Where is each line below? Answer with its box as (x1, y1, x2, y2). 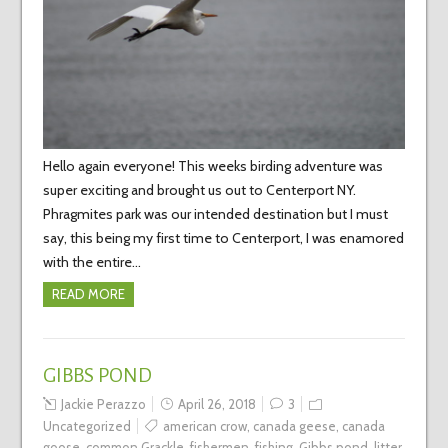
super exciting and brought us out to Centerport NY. (42, 181, 356, 200)
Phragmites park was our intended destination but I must (42, 205, 388, 224)
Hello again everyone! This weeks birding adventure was (42, 157, 383, 176)
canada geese (252, 418, 336, 435)
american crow (162, 418, 247, 435)
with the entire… (42, 253, 141, 272)
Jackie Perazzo (60, 396, 146, 413)
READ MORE (51, 286, 125, 303)
